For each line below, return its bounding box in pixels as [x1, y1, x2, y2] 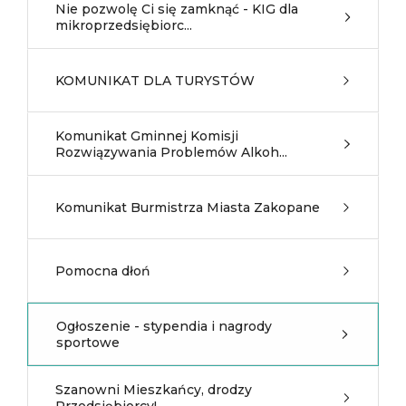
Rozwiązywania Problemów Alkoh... [55, 144, 287, 160]
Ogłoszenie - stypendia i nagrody [56, 318, 272, 334]
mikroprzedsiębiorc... [55, 17, 192, 34]
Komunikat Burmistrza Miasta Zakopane [55, 199, 320, 216]
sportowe [56, 334, 120, 351]
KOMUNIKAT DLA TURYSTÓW [55, 72, 255, 89]
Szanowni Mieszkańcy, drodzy [55, 382, 252, 398]
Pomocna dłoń [55, 263, 150, 279]
